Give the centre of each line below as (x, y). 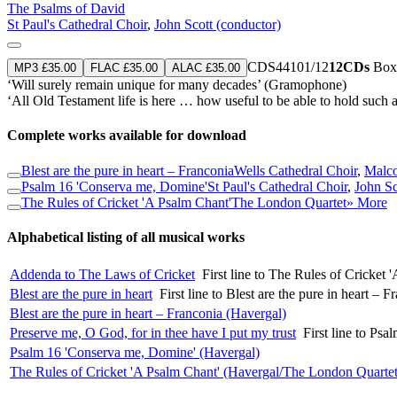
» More (367, 202)
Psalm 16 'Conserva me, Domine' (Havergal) (135, 353)
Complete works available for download (127, 136)
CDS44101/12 (288, 66)
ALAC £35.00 (206, 67)
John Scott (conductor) (218, 24)
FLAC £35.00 (124, 67)
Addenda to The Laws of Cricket (102, 275)
